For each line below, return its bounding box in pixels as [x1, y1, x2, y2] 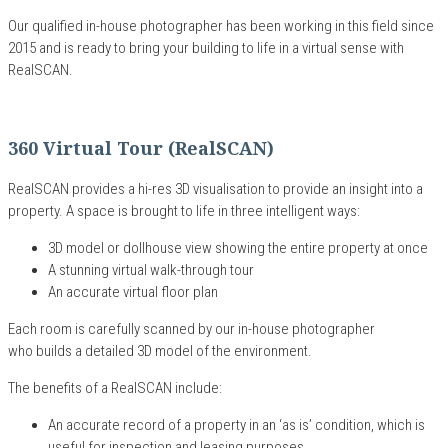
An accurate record [48, 416, 168, 435]
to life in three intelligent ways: [181, 202, 360, 221]
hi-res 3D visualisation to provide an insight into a [138, 180, 423, 199]
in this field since [335, 17, 434, 36]
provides [69, 180, 128, 199]
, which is [371, 416, 425, 435]
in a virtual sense [279, 39, 380, 58]
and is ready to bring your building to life [39, 39, 279, 58]
